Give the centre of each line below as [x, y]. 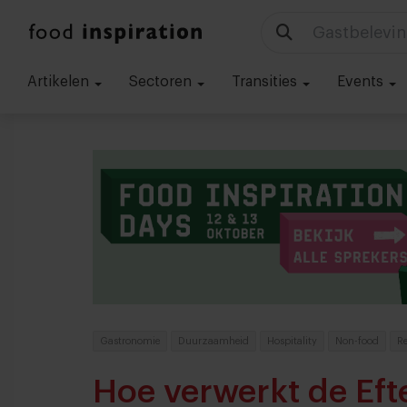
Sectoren [162, 82]
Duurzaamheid [213, 341]
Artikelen [60, 82]
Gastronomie [130, 341]
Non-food [357, 341]
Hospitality [292, 341]
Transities [266, 82]
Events [362, 82]
